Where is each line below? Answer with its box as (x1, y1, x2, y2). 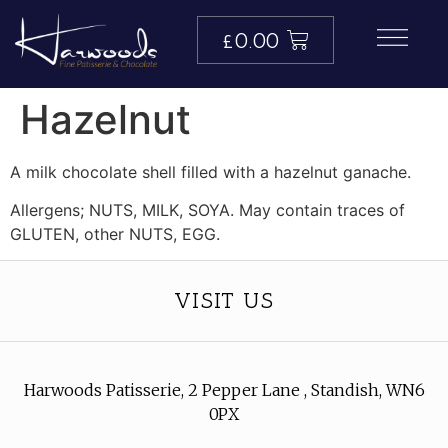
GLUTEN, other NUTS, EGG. (10, 223, 220, 244)
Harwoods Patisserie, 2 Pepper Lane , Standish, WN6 (23, 380, 425, 401)
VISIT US (174, 287, 274, 315)
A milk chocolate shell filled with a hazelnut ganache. (10, 161, 411, 182)
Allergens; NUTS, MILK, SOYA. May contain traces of (10, 199, 405, 220)
